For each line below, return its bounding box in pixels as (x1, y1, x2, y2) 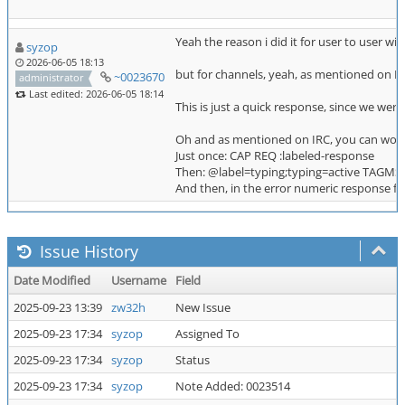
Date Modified (14, 272, 90, 288)
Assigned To (175, 325, 240, 342)
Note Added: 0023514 (175, 378, 290, 394)
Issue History (35, 240, 138, 262)
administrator (19, 71, 85, 84)
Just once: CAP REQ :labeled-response (175, 147, 374, 164)
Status (175, 352, 210, 368)
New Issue (175, 299, 231, 316)
